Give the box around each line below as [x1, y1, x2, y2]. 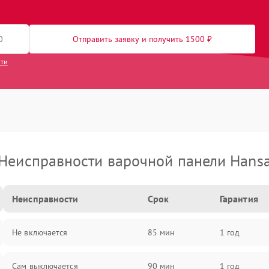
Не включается [12, 227, 68, 238]
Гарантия [219, 193, 258, 205]
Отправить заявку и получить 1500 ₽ [73, 34, 212, 44]
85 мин [147, 227, 175, 238]
